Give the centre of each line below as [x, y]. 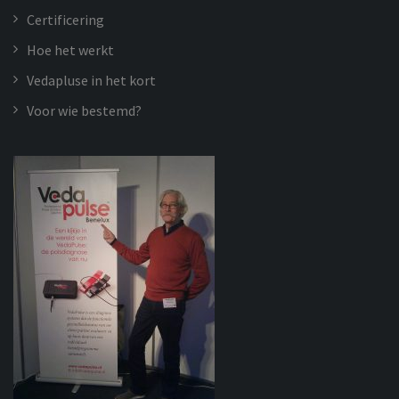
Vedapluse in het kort [91, 80]
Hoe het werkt [70, 49]
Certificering [65, 19]
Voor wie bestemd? [84, 110]
